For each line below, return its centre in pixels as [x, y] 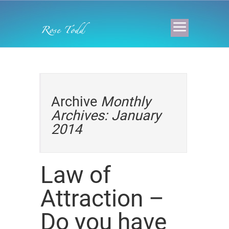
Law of [76, 175]
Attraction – [102, 198]
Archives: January [106, 116]
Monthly [126, 102]
